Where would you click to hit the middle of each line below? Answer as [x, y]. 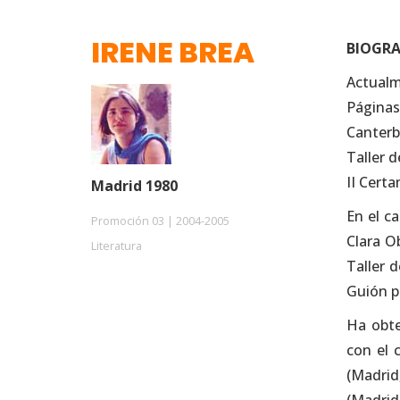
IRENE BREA [173, 53]
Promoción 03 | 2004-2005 [160, 221]
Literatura [117, 246]
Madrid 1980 [134, 186]
